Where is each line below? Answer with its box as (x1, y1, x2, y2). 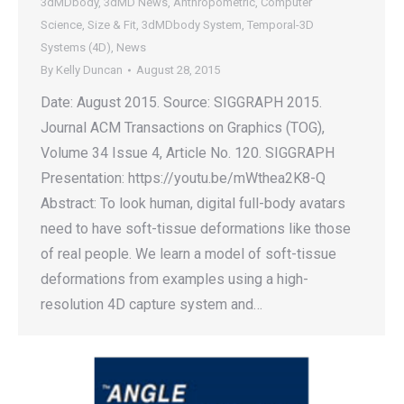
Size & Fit (87, 18, 136, 32)
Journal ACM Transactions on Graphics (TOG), (41, 119, 325, 136)
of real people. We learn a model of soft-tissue (41, 245, 336, 262)
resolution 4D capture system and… (41, 296, 262, 313)
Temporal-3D (247, 18, 314, 32)
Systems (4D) (41, 41, 111, 54)
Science (41, 18, 82, 32)
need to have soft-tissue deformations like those (41, 220, 351, 237)
